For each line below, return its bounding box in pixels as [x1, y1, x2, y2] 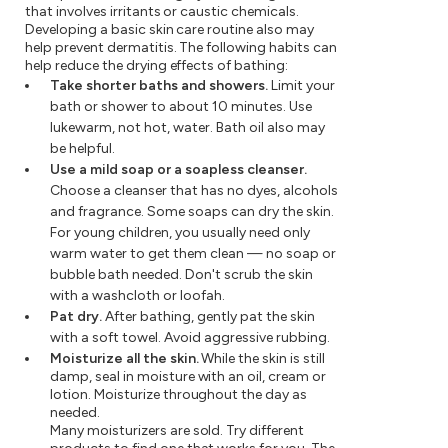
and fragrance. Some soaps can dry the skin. [50, 202, 334, 220]
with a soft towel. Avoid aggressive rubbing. [50, 328, 330, 346]
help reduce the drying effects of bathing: [25, 56, 289, 74]
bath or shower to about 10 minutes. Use [50, 97, 312, 115]
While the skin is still [198, 349, 325, 367]
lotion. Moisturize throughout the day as [50, 385, 308, 403]
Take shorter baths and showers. [50, 76, 268, 94]
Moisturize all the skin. [50, 349, 199, 367]
